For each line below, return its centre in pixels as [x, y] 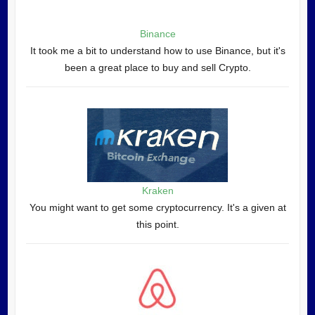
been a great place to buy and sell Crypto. [157, 68]
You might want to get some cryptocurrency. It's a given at [157, 208]
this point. [157, 225]
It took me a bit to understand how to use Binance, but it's [157, 51]
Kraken [157, 191]
